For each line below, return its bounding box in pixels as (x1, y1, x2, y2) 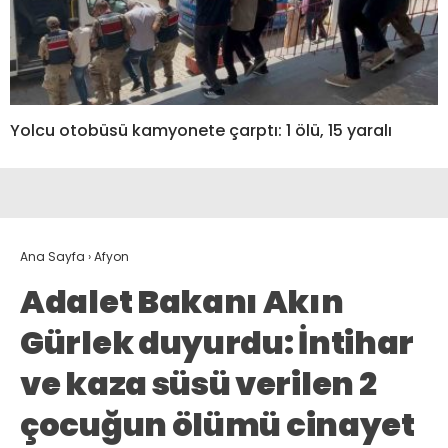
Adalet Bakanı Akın (20, 278, 344, 324)
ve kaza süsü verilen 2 (20, 360, 377, 406)
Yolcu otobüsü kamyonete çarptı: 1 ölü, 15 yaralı (10, 118, 392, 142)
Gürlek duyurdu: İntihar (20, 319, 415, 365)
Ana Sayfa (20, 247, 85, 265)
